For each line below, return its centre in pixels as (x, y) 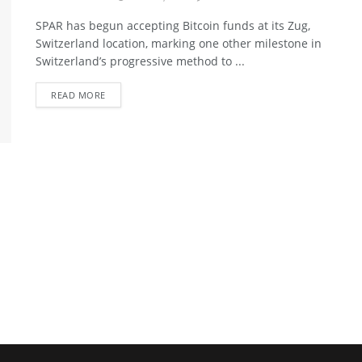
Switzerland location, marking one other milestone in (179, 43)
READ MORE (78, 95)
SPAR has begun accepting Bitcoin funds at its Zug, (173, 25)
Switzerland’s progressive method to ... (140, 61)
